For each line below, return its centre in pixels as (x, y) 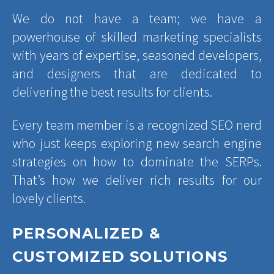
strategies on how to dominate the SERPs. (137, 161)
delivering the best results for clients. (112, 91)
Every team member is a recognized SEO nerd (137, 124)
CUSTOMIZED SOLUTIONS (120, 256)
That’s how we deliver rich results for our (137, 180)
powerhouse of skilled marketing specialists (137, 36)
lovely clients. (49, 198)
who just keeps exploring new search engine (137, 143)
